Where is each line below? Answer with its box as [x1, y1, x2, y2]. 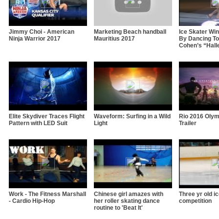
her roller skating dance [94, 197, 160, 204]
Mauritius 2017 [94, 35, 135, 42]
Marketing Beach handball [94, 28, 166, 35]
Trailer [179, 119, 197, 127]
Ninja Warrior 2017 [9, 35, 61, 42]
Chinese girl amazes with [94, 190, 163, 197]
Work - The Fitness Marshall [9, 190, 86, 197]
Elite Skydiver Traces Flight [9, 112, 85, 120]
